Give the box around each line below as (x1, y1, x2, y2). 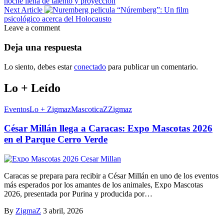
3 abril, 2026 (43, 206, 83, 215)
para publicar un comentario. (106, 62, 198, 71)
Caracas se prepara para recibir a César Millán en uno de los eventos (4, 171, 218, 180)
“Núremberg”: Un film (117, 5, 188, 14)
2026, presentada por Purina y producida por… (4, 189, 152, 198)
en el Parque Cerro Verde (4, 134, 107, 145)
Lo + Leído (4, 81, 60, 94)
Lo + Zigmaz (29, 104, 71, 113)
